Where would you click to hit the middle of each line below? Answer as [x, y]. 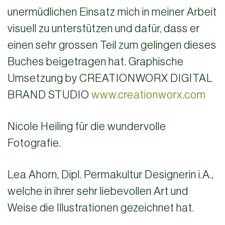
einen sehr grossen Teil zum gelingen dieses [112, 45]
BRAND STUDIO [48, 95]
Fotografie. [34, 143]
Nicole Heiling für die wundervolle [87, 126]
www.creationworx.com [149, 95]
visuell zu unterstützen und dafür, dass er [104, 28]
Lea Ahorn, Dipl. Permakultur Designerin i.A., [111, 175]
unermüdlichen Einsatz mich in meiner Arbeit [112, 12]
